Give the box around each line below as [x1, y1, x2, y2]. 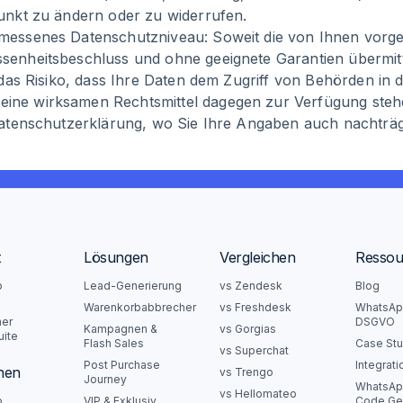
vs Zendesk [219, 279, 282, 292]
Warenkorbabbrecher [84, 300, 196, 314]
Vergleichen [219, 248, 296, 266]
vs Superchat [219, 344, 289, 357]
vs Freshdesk [219, 300, 291, 314]
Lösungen [84, 248, 148, 266]
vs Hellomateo [219, 387, 297, 400]
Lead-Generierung [84, 279, 182, 292]
